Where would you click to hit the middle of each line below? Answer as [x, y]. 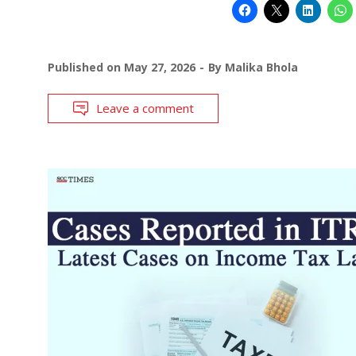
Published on [86, 67]
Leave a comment [145, 108]
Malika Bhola [261, 67]
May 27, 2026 [160, 67]
